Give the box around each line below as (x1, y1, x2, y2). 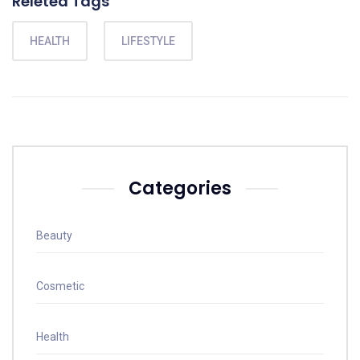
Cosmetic (36, 280, 84, 292)
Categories (129, 176, 231, 201)
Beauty (36, 229, 72, 242)
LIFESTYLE (121, 35, 175, 47)
